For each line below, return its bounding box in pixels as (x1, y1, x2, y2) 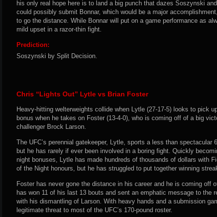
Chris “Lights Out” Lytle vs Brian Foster (16, 90, 148, 98)
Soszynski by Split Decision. (16, 52, 97, 60)
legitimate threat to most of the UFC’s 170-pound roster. (16, 206, 172, 214)
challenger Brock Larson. (16, 123, 86, 130)
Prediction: (16, 41, 49, 48)
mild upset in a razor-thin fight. (16, 26, 102, 33)
